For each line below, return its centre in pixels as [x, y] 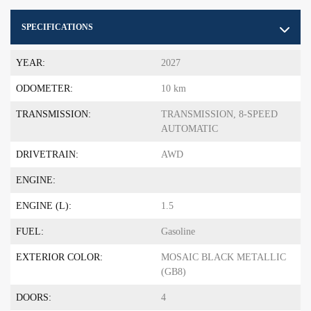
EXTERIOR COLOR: [59, 258]
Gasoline [178, 232]
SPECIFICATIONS [57, 27]
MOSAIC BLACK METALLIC [224, 258]
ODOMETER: [44, 89]
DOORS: [34, 298]
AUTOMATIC [190, 129]
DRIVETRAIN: [47, 155]
